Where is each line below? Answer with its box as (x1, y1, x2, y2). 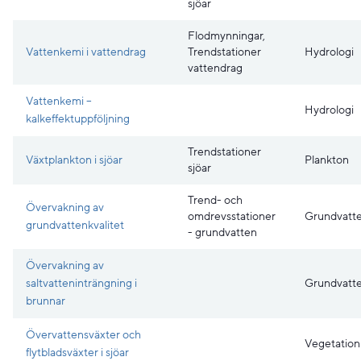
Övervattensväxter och (26, 327, 141, 342)
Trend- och (188, 193, 243, 207)
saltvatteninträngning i (26, 276, 137, 291)
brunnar (26, 293, 65, 309)
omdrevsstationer (188, 209, 276, 223)
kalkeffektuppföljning (26, 111, 130, 127)
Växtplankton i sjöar (26, 152, 122, 168)
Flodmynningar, (188, 28, 265, 43)
